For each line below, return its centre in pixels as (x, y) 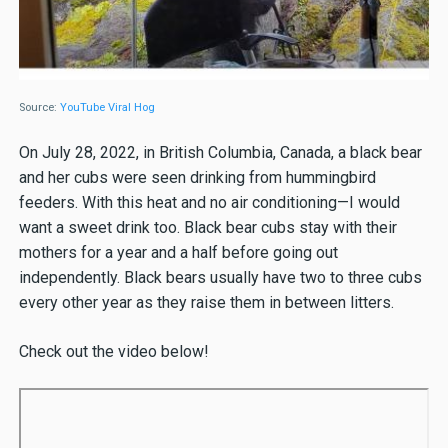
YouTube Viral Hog (107, 108)
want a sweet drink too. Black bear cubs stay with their (207, 227)
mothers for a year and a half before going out (178, 252)
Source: (39, 108)
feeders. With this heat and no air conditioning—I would (209, 202)
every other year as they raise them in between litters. (208, 302)
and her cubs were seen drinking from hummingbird (197, 177)
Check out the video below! (113, 351)
